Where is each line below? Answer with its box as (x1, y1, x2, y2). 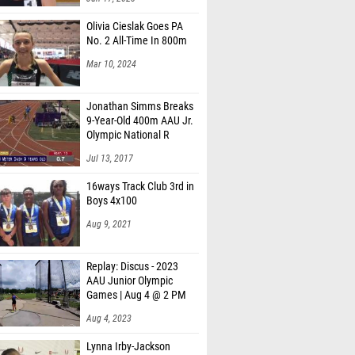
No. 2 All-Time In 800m (86, 34, 187, 48)
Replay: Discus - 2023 (86, 260, 178, 273)
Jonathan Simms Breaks (86, 100, 193, 113)
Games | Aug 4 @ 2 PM (86, 288, 186, 302)
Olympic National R (86, 128, 169, 142)
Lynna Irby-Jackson (86, 340, 170, 353)
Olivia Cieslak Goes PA (86, 20, 183, 33)
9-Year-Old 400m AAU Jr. (86, 114, 193, 128)
